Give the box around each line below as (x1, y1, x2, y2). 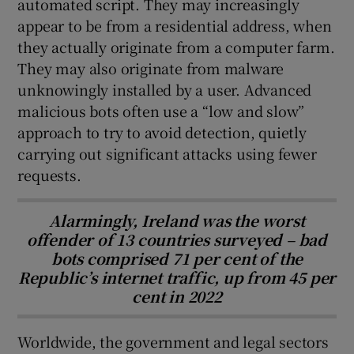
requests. (17, 164, 81, 185)
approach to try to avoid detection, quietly (17, 121, 307, 142)
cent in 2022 (132, 284, 222, 307)
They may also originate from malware (17, 57, 284, 78)
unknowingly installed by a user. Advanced (17, 78, 312, 100)
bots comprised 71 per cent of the (51, 247, 303, 269)
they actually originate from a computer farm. (17, 36, 335, 57)
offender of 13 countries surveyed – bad (26, 228, 328, 250)
